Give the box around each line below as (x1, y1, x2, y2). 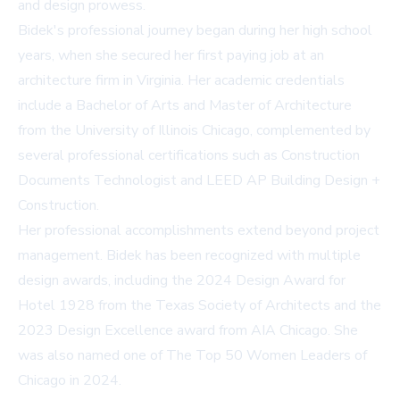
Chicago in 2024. (18, 371, 121, 391)
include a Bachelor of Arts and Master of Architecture (18, 96, 352, 116)
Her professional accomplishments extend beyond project (18, 221, 379, 241)
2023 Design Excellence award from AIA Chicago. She (18, 321, 358, 341)
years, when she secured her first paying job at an (18, 46, 324, 66)
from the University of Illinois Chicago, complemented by (18, 121, 371, 141)
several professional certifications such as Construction (18, 146, 360, 166)
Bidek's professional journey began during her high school (18, 21, 372, 41)
